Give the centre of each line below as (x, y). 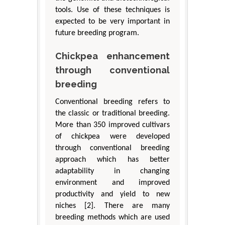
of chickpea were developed (113, 136)
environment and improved (113, 183)
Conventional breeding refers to (113, 102)
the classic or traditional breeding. (113, 113)
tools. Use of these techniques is (113, 10)
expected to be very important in (113, 21)
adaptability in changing (113, 171)
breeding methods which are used (113, 217)
